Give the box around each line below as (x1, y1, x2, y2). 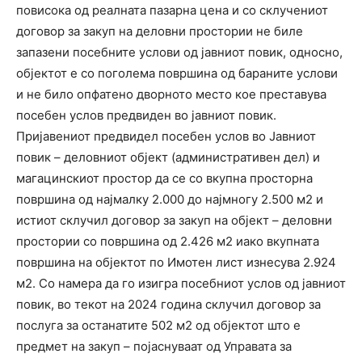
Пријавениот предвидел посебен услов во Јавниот (16, 128, 316, 144)
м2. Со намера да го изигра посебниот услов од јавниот (16, 275, 346, 291)
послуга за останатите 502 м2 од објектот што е (16, 317, 301, 333)
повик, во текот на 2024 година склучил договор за (16, 296, 321, 312)
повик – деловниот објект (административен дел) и (16, 149, 320, 165)
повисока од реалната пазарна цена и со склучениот (16, 2, 328, 18)
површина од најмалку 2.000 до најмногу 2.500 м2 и (16, 191, 323, 207)
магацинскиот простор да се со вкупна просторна (16, 170, 313, 186)
